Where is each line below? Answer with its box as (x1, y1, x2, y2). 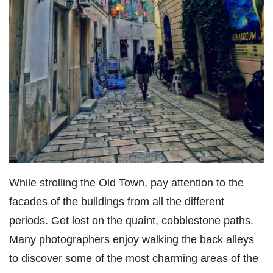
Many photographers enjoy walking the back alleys (9, 233, 254, 246)
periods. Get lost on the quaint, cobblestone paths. (9, 214, 253, 227)
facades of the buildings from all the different (9, 195, 224, 208)
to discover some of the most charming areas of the (9, 252, 258, 265)
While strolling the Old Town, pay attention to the (9, 176, 244, 190)
